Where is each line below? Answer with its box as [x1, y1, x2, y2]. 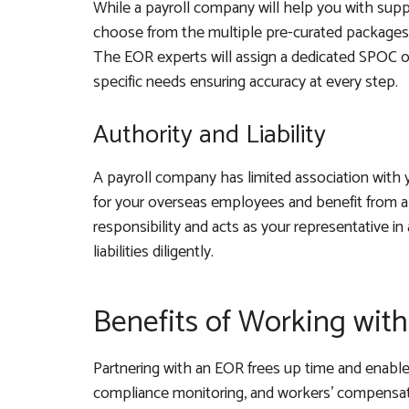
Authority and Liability [93, 114, 326, 157]
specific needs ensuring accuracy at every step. [93, 68, 398, 97]
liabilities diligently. [93, 238, 214, 267]
